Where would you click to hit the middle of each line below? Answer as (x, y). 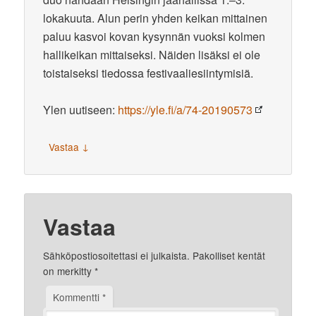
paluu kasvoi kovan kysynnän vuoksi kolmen (154, 36)
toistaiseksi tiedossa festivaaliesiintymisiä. (148, 73)
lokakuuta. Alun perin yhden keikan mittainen (156, 18)
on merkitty (69, 271)
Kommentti (78, 297)
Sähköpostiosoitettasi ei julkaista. (117, 255)
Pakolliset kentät (229, 255)
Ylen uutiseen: (81, 109)
